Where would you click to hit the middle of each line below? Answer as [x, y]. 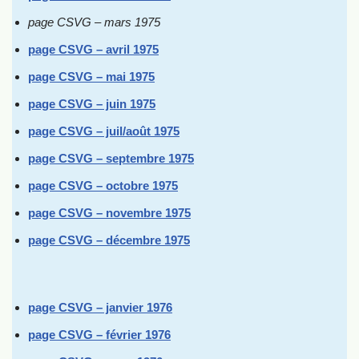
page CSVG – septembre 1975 [111, 158]
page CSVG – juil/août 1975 [104, 131]
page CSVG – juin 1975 [92, 104]
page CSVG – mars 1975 [94, 22]
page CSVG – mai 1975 [91, 77]
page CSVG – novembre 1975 [109, 213]
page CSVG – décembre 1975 [109, 240]
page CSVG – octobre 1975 [103, 186]
